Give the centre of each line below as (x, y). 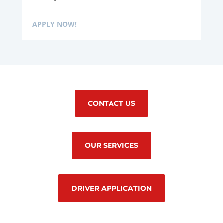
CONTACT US (111, 103)
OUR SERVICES (111, 146)
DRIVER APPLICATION (111, 188)
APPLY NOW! (54, 24)
